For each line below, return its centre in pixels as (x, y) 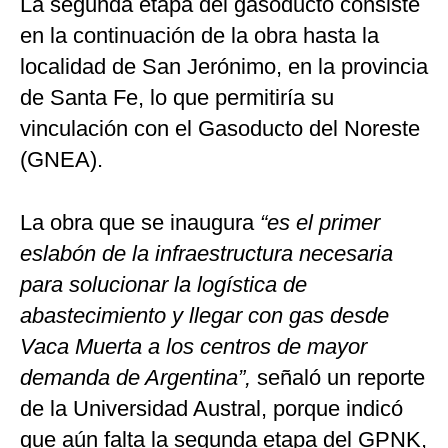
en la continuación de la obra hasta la (199, 36)
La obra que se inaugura (137, 223)
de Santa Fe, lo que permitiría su (177, 98)
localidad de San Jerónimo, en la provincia (224, 67)
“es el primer (317, 223)
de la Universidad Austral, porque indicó (211, 409)
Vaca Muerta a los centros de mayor (193, 347)
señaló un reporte (338, 378)
